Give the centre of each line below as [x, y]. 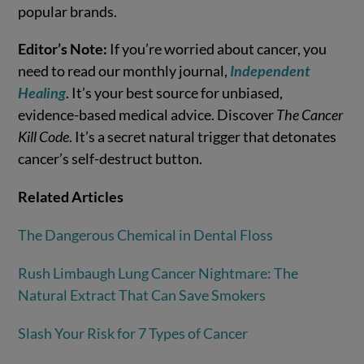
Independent [270, 71]
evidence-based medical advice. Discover [147, 115]
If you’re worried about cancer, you [217, 49]
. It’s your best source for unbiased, [175, 93]
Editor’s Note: [63, 49]
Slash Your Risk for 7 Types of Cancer [133, 333]
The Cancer [310, 115]
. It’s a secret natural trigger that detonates [203, 137]
